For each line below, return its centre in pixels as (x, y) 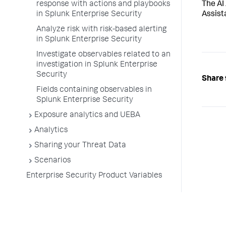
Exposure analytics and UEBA (87, 116)
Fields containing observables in (94, 90)
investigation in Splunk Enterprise (97, 65)
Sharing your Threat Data (80, 146)
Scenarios (52, 161)
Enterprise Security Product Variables (94, 176)
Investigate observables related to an (103, 55)
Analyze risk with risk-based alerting (101, 30)
